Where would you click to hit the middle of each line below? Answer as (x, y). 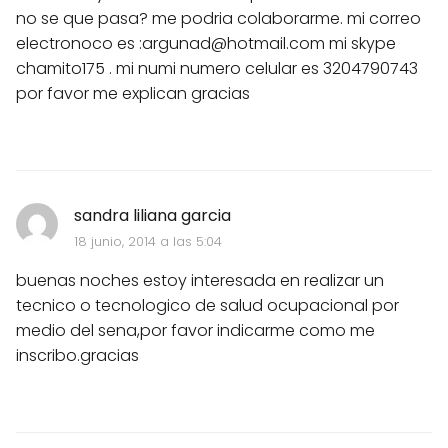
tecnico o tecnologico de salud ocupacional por (207, 305)
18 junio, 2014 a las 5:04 (147, 241)
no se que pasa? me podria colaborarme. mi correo (218, 18)
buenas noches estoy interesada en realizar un (200, 280)
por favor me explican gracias (133, 93)
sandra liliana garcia (152, 215)
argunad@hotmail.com (233, 43)
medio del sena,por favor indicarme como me (195, 330)
